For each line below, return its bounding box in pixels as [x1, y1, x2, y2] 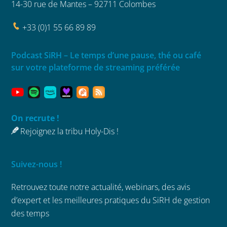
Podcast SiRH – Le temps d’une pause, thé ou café [11, 50, 202, 61]
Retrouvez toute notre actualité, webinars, [11, 181, 162, 193]
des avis [162, 181, 191, 193]
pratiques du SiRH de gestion [104, 195, 210, 206]
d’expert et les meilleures [11, 195, 105, 206]
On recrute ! [11, 112, 60, 124]
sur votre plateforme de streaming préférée [11, 62, 180, 73]
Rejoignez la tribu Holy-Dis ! [20, 126, 119, 137]
